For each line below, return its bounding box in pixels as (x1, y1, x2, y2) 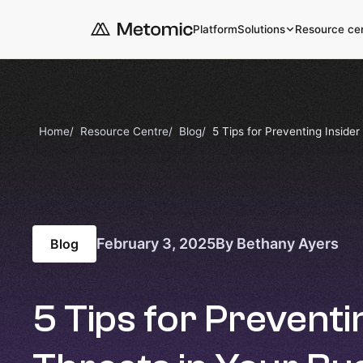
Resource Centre (80, 125, 169, 138)
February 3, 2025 (96, 235, 216, 253)
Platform (193, 22, 238, 36)
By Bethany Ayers (216, 235, 340, 253)
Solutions (237, 22, 286, 36)
